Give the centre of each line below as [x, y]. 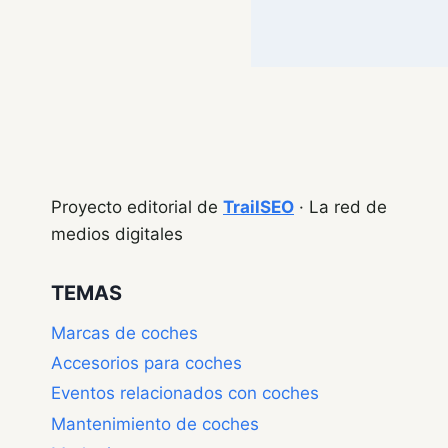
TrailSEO [258, 206]
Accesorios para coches [146, 363]
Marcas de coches [124, 332]
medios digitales [117, 233]
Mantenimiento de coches [155, 423]
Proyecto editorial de [137, 206]
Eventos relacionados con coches [185, 393]
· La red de [340, 206]
